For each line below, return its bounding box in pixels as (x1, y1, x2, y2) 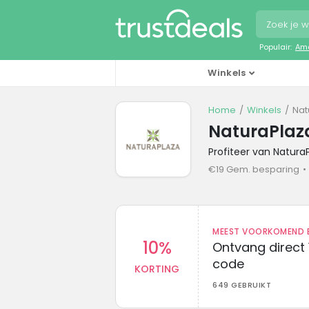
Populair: (259, 41, 292, 52)
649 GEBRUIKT (212, 279, 271, 290)
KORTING (134, 261, 179, 276)
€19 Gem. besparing (208, 162, 299, 176)
